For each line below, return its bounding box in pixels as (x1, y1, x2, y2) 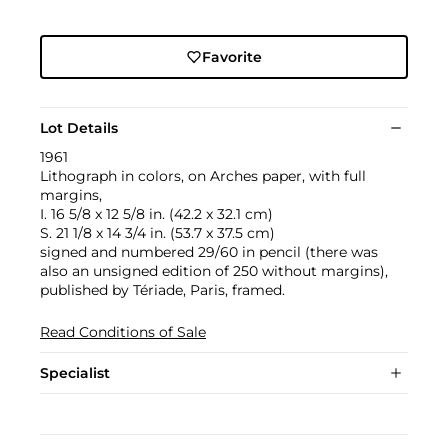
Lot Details (40, 119, 118, 138)
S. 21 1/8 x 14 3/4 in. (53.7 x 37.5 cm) (40, 224, 275, 243)
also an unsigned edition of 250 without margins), (40, 262, 388, 281)
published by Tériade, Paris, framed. (40, 281, 285, 300)
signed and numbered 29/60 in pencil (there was (40, 243, 378, 262)
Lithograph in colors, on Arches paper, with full (40, 167, 366, 186)
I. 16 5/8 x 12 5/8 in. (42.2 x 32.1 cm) (40, 205, 273, 224)
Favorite (201, 48, 262, 67)
